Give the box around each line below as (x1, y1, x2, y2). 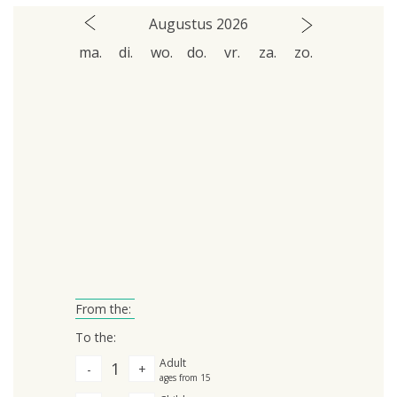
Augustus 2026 (149, 14, 248, 34)
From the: (75, 300, 135, 317)
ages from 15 (160, 371, 211, 384)
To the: (75, 329, 120, 346)
